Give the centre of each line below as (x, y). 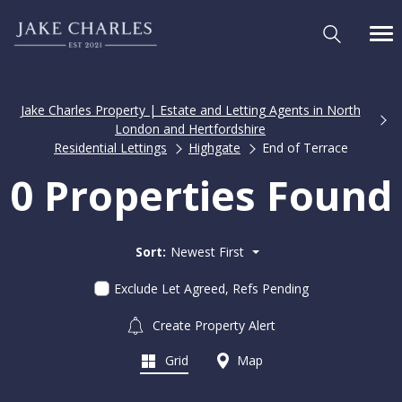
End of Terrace (305, 148)
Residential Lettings (110, 148)
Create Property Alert (212, 325)
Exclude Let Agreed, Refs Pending (211, 288)
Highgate (214, 148)
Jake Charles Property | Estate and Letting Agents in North (190, 110)
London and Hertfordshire (190, 129)
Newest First (207, 251)
